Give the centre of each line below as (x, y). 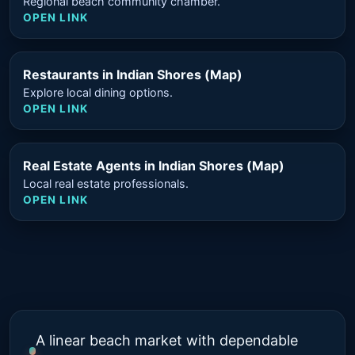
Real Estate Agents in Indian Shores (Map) (154, 165)
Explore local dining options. (98, 92)
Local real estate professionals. (106, 183)
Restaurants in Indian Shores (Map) (133, 74)
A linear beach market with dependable (167, 340)
